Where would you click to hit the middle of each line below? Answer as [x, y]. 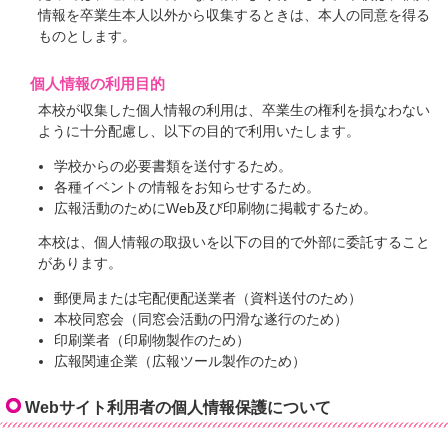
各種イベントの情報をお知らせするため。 [186, 187]
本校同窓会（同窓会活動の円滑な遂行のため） [200, 320]
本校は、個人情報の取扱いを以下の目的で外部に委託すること [234, 243]
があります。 [80, 264]
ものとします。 [87, 37]
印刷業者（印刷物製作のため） [151, 341]
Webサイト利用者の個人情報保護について [178, 407]
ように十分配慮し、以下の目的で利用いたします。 [199, 132]
